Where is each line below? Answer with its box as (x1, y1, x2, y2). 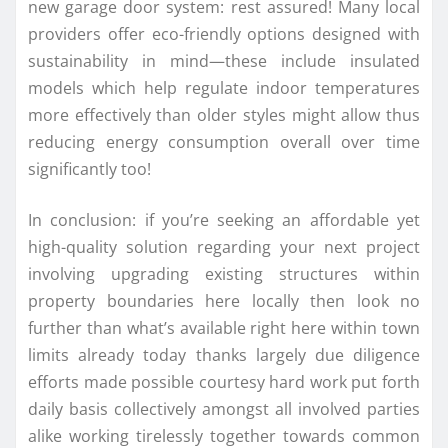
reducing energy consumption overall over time (28, 131, 420, 154)
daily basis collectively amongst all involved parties (28, 398, 420, 421)
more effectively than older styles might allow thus (28, 104, 420, 127)
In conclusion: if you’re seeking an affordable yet (28, 209, 420, 232)
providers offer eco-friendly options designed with (28, 23, 420, 46)
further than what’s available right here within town (28, 317, 420, 340)
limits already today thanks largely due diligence (28, 344, 420, 367)
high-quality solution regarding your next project (28, 236, 420, 259)
